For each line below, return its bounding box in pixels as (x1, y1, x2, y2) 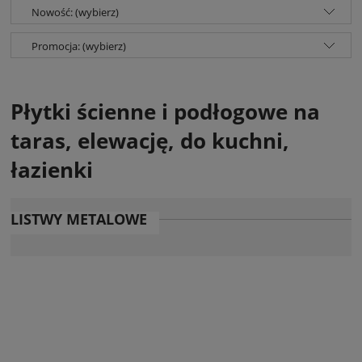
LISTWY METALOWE (11, 209, 147, 229)
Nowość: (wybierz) (32, 5, 119, 20)
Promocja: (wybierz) (32, 39, 126, 54)
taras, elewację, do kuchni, (11, 125, 289, 155)
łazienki (11, 154, 93, 184)
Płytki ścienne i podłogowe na (11, 96, 320, 126)
